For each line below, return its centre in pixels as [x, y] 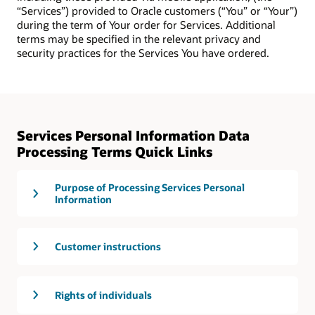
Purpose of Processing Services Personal [150, 188]
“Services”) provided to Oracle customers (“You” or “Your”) [157, 10]
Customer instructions [108, 247]
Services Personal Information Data [133, 135]
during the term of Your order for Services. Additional [146, 24]
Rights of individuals [103, 295]
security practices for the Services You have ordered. [143, 52]
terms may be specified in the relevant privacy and [139, 38]
